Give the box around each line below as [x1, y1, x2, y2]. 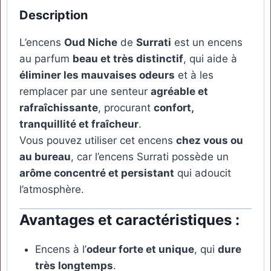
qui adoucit [174, 167, 231, 180]
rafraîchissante [19, 102, 98, 114]
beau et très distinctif [73, 53, 183, 65]
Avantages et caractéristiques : [19, 211, 240, 229]
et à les [175, 69, 214, 82]
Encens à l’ [34, 243, 87, 256]
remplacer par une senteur [19, 85, 151, 98]
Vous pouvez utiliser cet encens [19, 134, 176, 147]
